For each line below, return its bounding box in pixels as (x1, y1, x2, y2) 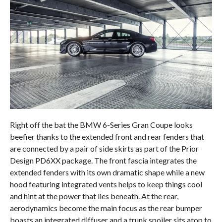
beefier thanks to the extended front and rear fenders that (9, 132, 204, 141)
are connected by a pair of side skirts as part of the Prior (9, 144, 199, 153)
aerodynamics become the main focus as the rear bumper (9, 203, 202, 213)
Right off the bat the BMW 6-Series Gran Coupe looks (9, 120, 193, 129)
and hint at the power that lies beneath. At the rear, (9, 191, 178, 201)
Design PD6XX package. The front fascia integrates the (9, 156, 197, 165)
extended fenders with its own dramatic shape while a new (9, 167, 205, 177)
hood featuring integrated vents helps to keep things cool (9, 179, 202, 189)
